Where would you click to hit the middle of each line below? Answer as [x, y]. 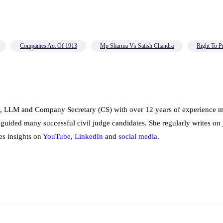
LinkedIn [89, 136]
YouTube [57, 136]
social [127, 136]
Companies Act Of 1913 [49, 46]
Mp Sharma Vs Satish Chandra [137, 46]
